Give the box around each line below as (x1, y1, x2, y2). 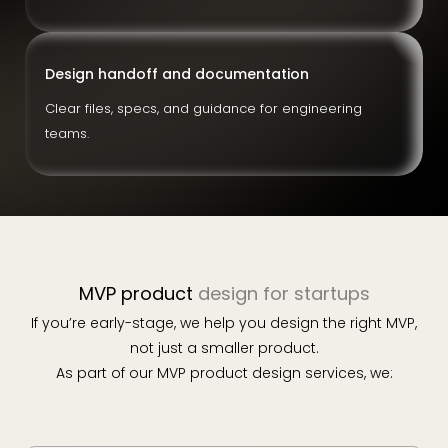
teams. (45, 124, 89, 143)
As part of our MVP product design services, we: (55, 363, 393, 383)
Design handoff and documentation (45, 64, 309, 84)
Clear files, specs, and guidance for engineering (45, 99, 362, 118)
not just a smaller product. (129, 338, 319, 358)
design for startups (197, 281, 370, 306)
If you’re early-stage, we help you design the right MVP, (31, 313, 417, 333)
